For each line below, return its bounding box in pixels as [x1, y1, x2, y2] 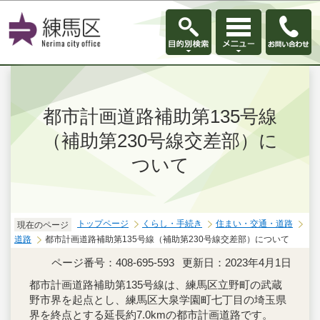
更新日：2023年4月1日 [182, 256, 291, 269]
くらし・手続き [142, 219, 202, 229]
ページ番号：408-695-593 [51, 256, 174, 269]
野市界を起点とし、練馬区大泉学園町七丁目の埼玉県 [29, 294, 286, 306]
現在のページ [17, 220, 69, 230]
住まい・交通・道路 [216, 219, 293, 229]
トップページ [77, 219, 129, 229]
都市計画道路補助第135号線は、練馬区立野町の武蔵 [29, 279, 282, 291]
